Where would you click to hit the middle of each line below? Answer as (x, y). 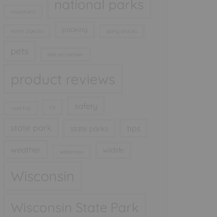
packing (75, 30)
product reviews (63, 79)
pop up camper (65, 54)
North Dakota (27, 31)
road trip (21, 108)
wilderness (72, 152)
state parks (89, 128)
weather (26, 149)
